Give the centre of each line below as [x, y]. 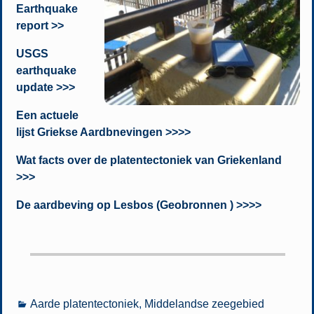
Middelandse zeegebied [204, 304]
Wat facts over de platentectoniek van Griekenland [149, 160]
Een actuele [47, 115]
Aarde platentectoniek [84, 304]
